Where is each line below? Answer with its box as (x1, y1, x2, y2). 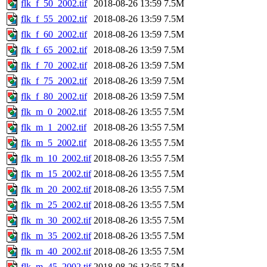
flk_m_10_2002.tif (21, 153, 91, 163)
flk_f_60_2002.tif (21, 29, 87, 39)
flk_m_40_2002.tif (21, 246, 91, 256)
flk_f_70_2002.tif (21, 60, 87, 70)
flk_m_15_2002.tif (21, 168, 91, 179)
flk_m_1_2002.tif (21, 122, 86, 132)
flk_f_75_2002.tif (21, 75, 87, 86)
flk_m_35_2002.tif (21, 230, 91, 241)
